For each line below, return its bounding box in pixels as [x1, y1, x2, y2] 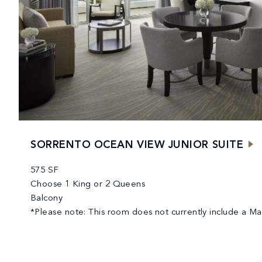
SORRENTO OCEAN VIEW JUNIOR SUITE [30, 140, 244, 151]
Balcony [30, 194, 63, 204]
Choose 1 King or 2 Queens [30, 180, 146, 189]
